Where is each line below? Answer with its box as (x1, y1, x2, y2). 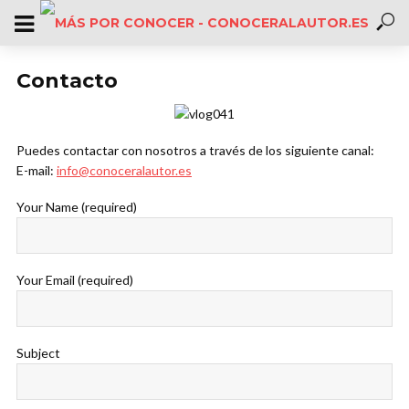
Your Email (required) (16, 272, 133, 288)
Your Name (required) (16, 199, 137, 215)
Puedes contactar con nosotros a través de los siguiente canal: (16, 142, 374, 158)
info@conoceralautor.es (57, 163, 192, 178)
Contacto (16, 68, 118, 93)
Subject (16, 345, 60, 361)
